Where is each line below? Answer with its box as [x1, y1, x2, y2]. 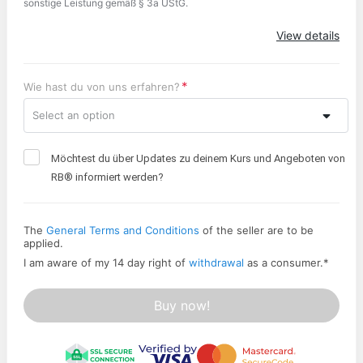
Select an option [32, 109, 115, 122]
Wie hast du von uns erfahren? [23, 79, 180, 93]
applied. [23, 236, 63, 250]
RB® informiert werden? [51, 170, 164, 183]
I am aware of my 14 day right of [23, 255, 189, 269]
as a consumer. [244, 255, 323, 269]
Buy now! [153, 297, 210, 314]
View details [276, 28, 340, 42]
